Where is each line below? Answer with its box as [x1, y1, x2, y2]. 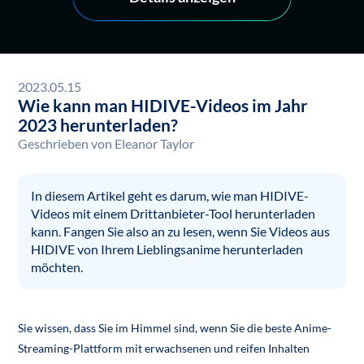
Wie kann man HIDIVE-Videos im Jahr [18, 94, 309, 115]
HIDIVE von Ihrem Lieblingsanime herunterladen [31, 241, 304, 258]
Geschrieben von [18, 135, 113, 151]
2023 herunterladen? [18, 114, 179, 135]
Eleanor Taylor [115, 135, 195, 151]
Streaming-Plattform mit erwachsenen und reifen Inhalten [18, 341, 310, 356]
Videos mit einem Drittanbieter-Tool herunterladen [31, 206, 316, 222]
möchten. [31, 259, 84, 275]
